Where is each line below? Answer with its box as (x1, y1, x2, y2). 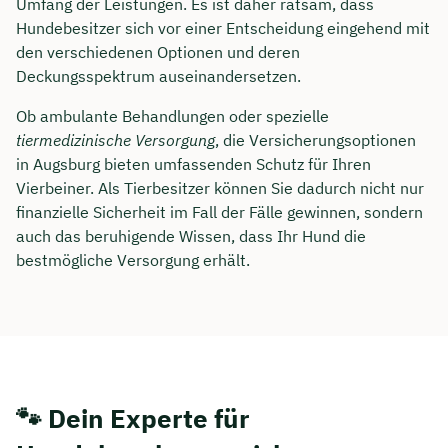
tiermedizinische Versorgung (16, 130, 215, 151)
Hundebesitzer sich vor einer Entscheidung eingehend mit (16, 18, 430, 39)
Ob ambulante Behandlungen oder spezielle (16, 106, 329, 127)
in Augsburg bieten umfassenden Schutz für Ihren (16, 154, 371, 175)
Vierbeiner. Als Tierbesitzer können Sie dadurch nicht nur (16, 178, 424, 199)
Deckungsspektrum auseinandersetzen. (16, 66, 301, 87)
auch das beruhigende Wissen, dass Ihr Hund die (16, 226, 366, 247)
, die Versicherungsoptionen (215, 130, 416, 151)
